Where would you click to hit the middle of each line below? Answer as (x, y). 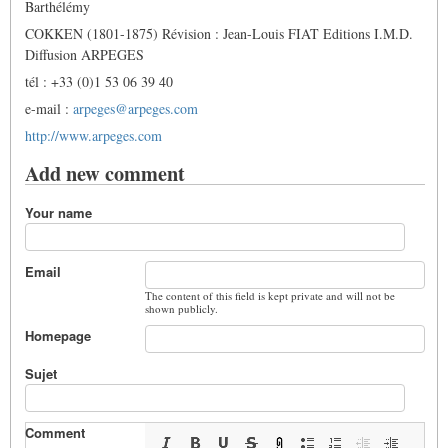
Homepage (58, 335)
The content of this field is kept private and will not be (270, 295)
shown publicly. (181, 308)
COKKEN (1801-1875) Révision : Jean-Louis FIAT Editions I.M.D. (219, 34)
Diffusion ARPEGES (84, 55)
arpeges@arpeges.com (135, 109)
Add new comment (105, 173)
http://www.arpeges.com (93, 136)
